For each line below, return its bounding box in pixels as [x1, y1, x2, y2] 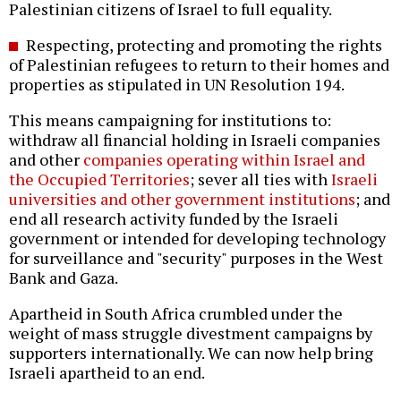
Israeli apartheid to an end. [9, 362, 205, 384]
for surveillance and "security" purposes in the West [9, 247, 383, 269]
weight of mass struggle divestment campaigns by [9, 322, 372, 345]
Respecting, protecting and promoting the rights [22, 34, 382, 56]
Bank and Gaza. [9, 267, 118, 289]
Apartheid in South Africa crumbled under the [9, 303, 343, 325]
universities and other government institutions [9, 188, 355, 210]
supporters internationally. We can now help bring [9, 342, 373, 364]
